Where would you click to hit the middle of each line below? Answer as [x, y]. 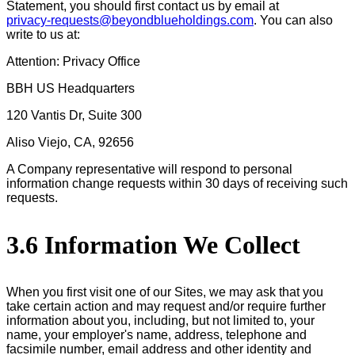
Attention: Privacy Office [73, 61]
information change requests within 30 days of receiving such [177, 183]
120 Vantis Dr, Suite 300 [74, 115]
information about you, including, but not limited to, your [160, 320]
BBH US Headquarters [71, 88]
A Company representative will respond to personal [149, 169]
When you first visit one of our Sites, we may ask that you [165, 292]
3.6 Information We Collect [153, 244]
